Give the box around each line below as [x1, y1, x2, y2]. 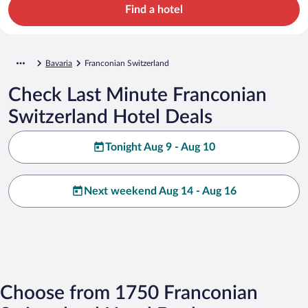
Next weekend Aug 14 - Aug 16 [84, 185, 236, 197]
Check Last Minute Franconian [8, 85, 267, 104]
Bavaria [45, 58, 72, 67]
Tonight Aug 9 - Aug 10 [105, 141, 215, 153]
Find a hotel [125, 3, 183, 15]
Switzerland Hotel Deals [8, 107, 212, 126]
